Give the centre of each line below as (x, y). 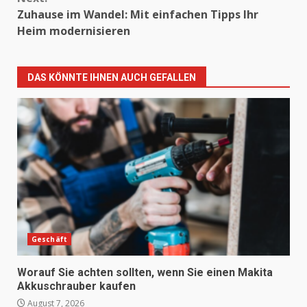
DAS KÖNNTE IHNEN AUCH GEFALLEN (112, 77)
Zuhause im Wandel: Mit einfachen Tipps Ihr (138, 14)
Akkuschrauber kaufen (76, 286)
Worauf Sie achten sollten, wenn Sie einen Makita (145, 272)
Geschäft (49, 239)
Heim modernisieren (74, 30)
